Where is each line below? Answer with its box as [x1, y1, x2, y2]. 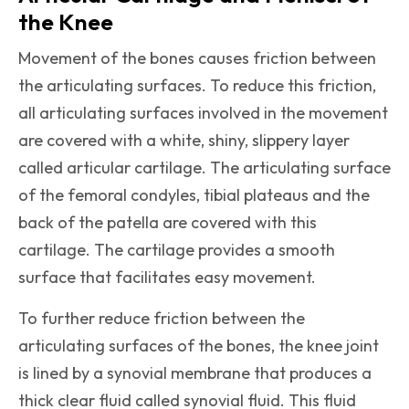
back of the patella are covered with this [18, 212, 317, 234]
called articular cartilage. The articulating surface [18, 157, 391, 179]
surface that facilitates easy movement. [18, 267, 316, 288]
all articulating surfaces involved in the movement [18, 102, 388, 124]
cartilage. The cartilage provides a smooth [18, 239, 335, 261]
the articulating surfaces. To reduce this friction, [18, 75, 376, 97]
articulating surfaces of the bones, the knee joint [18, 335, 379, 357]
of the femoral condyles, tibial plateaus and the [18, 184, 370, 206]
